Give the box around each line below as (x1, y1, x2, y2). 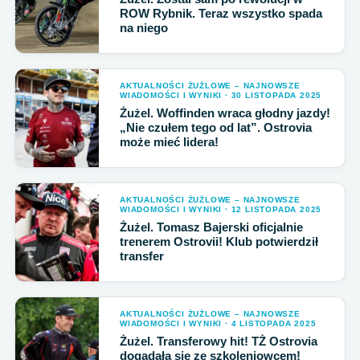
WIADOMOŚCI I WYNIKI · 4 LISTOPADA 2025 (120, 319, 317, 328)
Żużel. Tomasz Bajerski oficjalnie (120, 220, 303, 234)
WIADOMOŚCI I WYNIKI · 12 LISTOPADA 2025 (120, 205, 322, 214)
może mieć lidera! (120, 135, 219, 149)
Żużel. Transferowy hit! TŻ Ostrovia (120, 334, 317, 348)
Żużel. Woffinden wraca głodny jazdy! (120, 106, 330, 120)
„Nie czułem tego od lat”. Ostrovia (120, 121, 312, 134)
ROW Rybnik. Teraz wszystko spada (120, 6, 322, 20)
